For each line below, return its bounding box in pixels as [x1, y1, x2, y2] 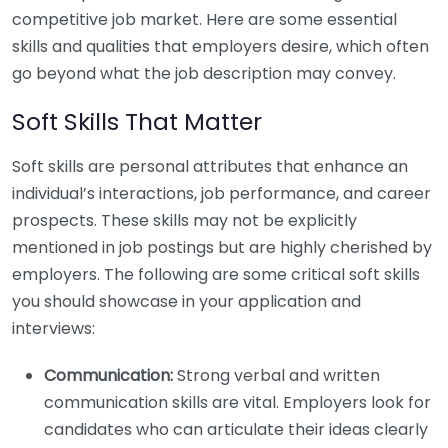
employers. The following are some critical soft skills [12, 262, 420, 286]
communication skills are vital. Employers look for [44, 390, 431, 414]
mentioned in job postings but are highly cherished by [12, 235, 432, 259]
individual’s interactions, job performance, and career [12, 181, 431, 205]
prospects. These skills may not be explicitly [12, 208, 357, 232]
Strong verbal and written [173, 363, 380, 387]
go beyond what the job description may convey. [12, 61, 396, 85]
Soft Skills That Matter [12, 104, 262, 138]
